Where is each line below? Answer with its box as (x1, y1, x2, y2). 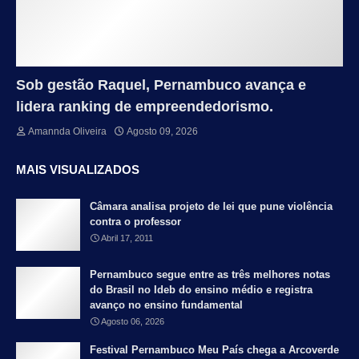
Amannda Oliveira (28, 126, 107, 138)
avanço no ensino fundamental (90, 299, 243, 312)
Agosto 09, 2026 (127, 126, 198, 138)
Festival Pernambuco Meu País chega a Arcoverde (90, 344, 339, 357)
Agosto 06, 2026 (101, 317, 164, 327)
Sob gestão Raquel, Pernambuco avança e (16, 77, 306, 94)
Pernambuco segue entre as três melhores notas (90, 268, 330, 281)
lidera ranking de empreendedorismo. (16, 99, 273, 115)
